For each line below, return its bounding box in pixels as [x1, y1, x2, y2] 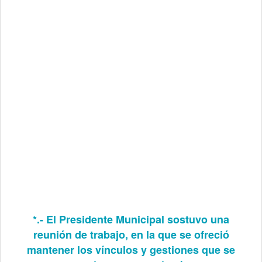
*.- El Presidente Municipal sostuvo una [33, 211, 229, 227]
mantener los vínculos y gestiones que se [27, 242, 235, 257]
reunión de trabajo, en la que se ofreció [33, 226, 229, 242]
